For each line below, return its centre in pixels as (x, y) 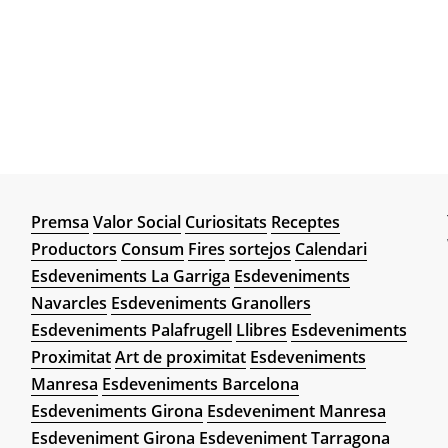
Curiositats (225, 222)
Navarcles (68, 303)
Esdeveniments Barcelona (200, 384)
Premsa (59, 222)
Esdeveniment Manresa (296, 411)
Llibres (261, 330)
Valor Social (136, 222)
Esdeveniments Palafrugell (131, 330)
